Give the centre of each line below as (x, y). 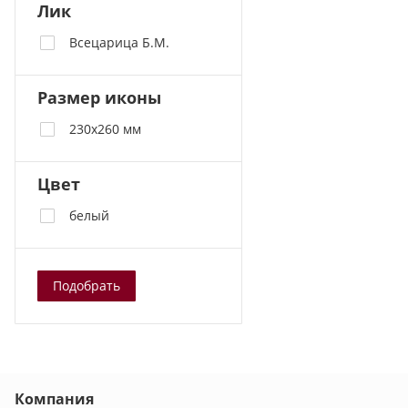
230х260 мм (105, 129)
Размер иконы (99, 97)
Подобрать (87, 286)
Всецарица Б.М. (119, 42)
